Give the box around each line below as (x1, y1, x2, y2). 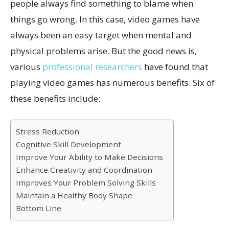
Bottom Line (16, 203, 61, 214)
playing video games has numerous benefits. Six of (10, 77, 215, 89)
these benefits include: (10, 93, 100, 105)
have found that (142, 61, 208, 73)
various (10, 61, 42, 73)
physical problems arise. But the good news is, (10, 45, 197, 57)
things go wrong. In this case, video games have (10, 13, 200, 26)
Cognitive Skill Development (16, 139, 121, 150)
